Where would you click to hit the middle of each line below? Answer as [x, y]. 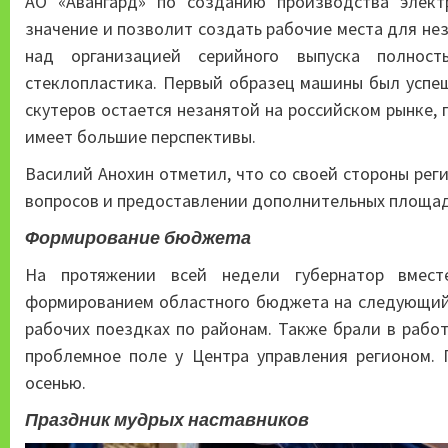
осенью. [55, 383]
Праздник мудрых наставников [167, 420]
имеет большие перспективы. [144, 137]
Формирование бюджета [138, 238]
